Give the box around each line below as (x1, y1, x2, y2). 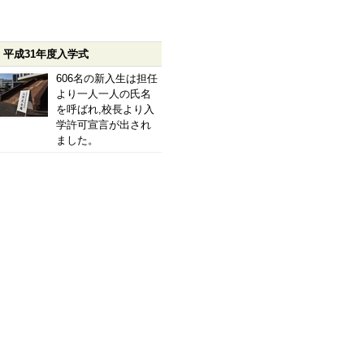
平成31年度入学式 (3, 48, 89, 60)
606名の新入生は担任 (56, 72, 158, 84)
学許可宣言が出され (56, 119, 151, 131)
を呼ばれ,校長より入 (56, 103, 154, 115)
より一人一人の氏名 (56, 88, 151, 100)
